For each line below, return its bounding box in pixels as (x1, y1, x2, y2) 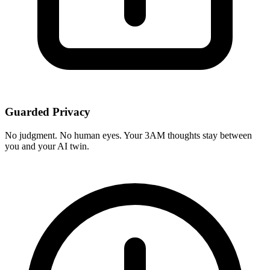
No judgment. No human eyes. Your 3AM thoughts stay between (5, 130, 252, 140)
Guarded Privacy (5, 105, 90, 119)
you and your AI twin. (5, 140, 89, 151)
